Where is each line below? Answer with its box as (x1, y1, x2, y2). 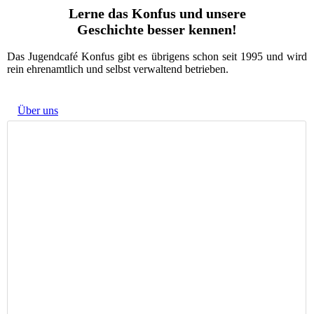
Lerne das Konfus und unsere (68, 6, 246, 22)
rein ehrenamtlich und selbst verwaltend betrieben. (7, 63, 228, 76)
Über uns (18, 104, 58, 117)
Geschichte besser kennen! (77, 22, 237, 38)
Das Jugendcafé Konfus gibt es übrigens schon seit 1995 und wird (7, 50, 307, 63)
